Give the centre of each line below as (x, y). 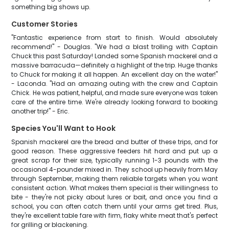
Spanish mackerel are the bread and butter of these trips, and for (114, 142)
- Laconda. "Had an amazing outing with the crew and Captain (114, 84)
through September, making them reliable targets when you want (114, 179)
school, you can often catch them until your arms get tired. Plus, (114, 206)
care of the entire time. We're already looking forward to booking (114, 102)
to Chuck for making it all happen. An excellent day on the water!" (114, 74)
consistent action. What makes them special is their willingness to (114, 188)
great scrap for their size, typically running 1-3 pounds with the (114, 160)
